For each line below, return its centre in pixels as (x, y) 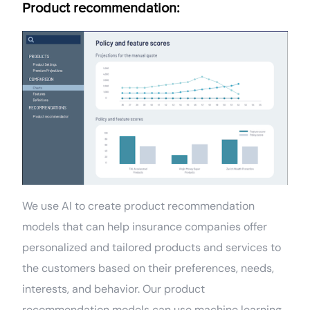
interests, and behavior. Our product (114, 289)
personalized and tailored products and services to (152, 248)
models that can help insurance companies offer (145, 227)
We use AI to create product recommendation (139, 206)
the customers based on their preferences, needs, (148, 268)
